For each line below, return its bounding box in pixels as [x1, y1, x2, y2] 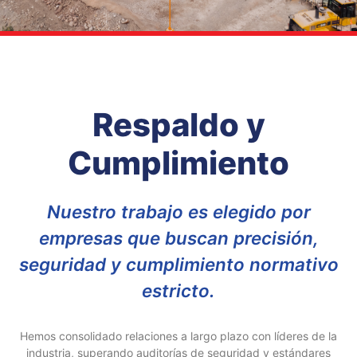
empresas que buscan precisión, [38, 226, 319, 249]
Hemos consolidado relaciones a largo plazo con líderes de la [20, 328, 337, 343]
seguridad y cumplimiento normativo [18, 253, 339, 275]
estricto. [142, 279, 215, 301]
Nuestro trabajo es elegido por [46, 200, 311, 222]
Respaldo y [92, 104, 265, 144]
